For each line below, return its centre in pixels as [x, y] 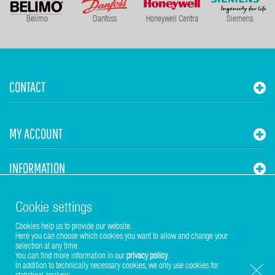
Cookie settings [54, 209]
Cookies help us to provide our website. [74, 227]
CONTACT [27, 87]
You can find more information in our [71, 257]
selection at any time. [47, 247]
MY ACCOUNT [36, 134]
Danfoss [104, 20]
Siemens [239, 20]
